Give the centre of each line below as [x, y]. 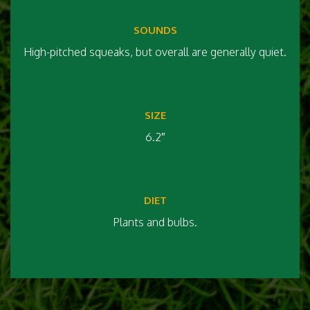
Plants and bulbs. [155, 222]
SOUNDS [155, 30]
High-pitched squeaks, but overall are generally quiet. [155, 52]
